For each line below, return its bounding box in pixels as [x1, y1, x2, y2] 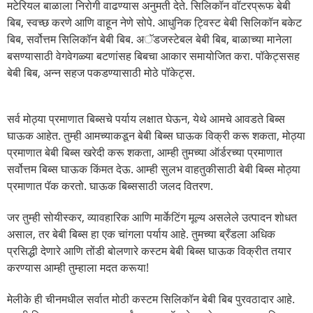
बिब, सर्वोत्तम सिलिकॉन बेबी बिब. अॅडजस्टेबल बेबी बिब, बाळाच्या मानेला [7, 31, 292, 47]
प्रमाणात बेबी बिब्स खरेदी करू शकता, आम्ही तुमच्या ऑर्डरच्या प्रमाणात [7, 144, 282, 160]
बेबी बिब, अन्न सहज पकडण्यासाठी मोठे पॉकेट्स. [7, 64, 195, 80]
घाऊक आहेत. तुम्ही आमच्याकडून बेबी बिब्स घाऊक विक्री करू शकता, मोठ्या [7, 127, 305, 143]
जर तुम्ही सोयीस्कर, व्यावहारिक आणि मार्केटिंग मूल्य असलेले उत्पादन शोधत [7, 209, 297, 225]
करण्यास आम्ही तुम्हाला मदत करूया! [7, 259, 149, 275]
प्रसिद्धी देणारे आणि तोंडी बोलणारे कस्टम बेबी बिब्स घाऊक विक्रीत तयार [7, 242, 291, 259]
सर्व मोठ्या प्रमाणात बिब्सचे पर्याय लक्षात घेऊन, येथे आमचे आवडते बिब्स [7, 110, 285, 126]
